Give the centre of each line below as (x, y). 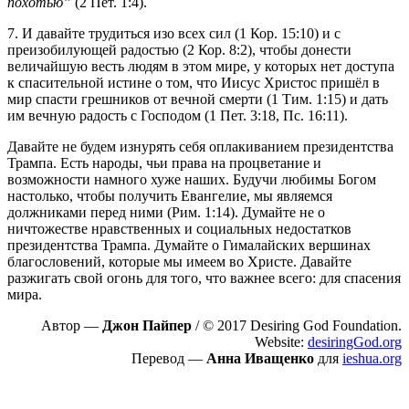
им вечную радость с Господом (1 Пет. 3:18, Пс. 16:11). (178, 116)
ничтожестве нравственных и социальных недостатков (179, 229)
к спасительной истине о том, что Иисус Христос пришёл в (194, 83)
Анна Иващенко (260, 359)
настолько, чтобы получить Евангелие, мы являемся (170, 196)
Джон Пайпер (147, 326)
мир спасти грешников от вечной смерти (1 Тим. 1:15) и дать (198, 100)
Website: (281, 342)
